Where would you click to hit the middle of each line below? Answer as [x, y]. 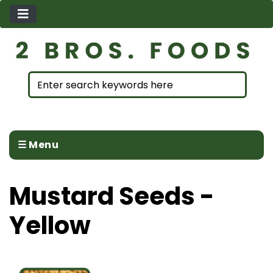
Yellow [50, 226]
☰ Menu [38, 145]
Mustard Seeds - [112, 197]
